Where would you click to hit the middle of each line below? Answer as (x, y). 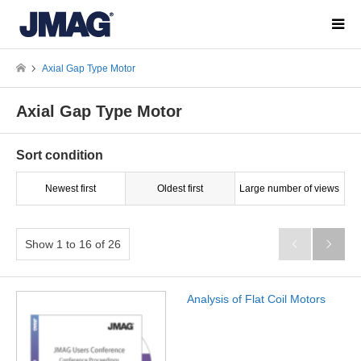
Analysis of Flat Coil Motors (256, 299)
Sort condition (60, 156)
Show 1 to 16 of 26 (73, 245)
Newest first (71, 189)
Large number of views (290, 189)
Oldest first (180, 189)
